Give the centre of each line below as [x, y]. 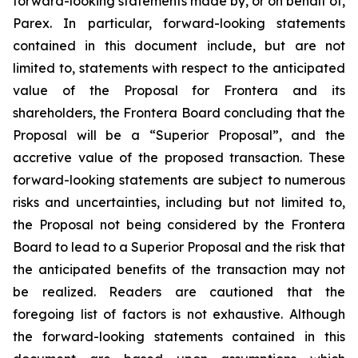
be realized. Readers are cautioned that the [179, 292]
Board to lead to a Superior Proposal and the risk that [179, 247]
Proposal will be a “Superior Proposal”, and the [179, 135]
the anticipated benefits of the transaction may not [179, 269]
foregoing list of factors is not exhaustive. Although [179, 314]
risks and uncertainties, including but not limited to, [179, 202]
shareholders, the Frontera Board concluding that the [179, 113]
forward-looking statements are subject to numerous [179, 180]
